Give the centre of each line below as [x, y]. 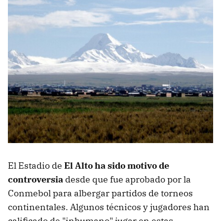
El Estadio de [36, 166]
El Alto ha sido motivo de [117, 166]
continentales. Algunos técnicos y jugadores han [109, 207]
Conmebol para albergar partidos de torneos [100, 193]
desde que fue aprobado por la [127, 180]
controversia [36, 180]
